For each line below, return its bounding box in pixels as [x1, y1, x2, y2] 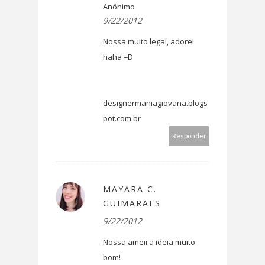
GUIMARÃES [103, 198, 161, 209]
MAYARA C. [103, 183, 157, 195]
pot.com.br [103, 113, 141, 124]
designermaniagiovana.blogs [103, 98, 208, 109]
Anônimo [103, 1, 135, 12]
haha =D [103, 51, 133, 63]
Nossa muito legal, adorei [103, 36, 194, 47]
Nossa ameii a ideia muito [103, 237, 195, 248]
